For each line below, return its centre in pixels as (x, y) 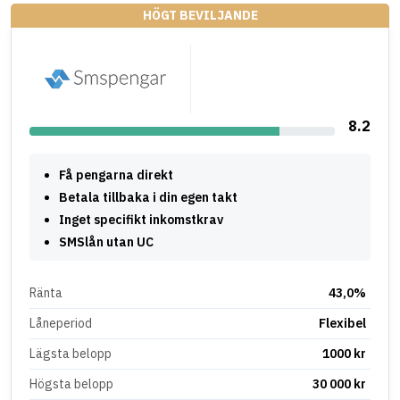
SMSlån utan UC (106, 242)
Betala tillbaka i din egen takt (148, 197)
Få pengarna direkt (116, 175)
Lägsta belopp (71, 353)
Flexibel (343, 323)
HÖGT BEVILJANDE (200, 15)
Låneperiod (61, 323)
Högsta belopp (71, 383)
